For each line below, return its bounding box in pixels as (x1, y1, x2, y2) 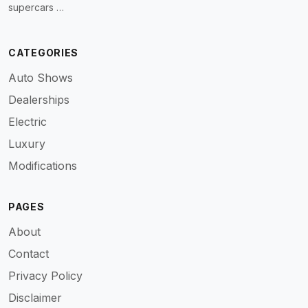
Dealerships (8, 93, 69, 107)
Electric (8, 115, 47, 129)
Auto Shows (8, 71, 73, 85)
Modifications (8, 159, 77, 173)
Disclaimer (8, 291, 62, 305)
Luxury (8, 137, 45, 151)
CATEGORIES (8, 47, 78, 58)
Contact (8, 247, 49, 261)
